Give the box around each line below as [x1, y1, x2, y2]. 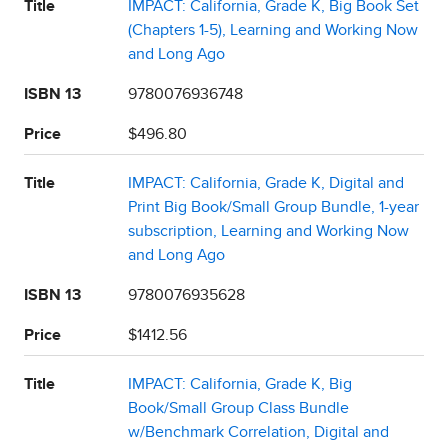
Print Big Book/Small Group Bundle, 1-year [128, 198, 419, 215]
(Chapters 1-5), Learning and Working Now [128, 21, 418, 38]
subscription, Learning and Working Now [128, 222, 409, 239]
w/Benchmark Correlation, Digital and [128, 423, 389, 440]
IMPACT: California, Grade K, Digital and [128, 174, 404, 191]
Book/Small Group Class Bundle [128, 399, 349, 416]
